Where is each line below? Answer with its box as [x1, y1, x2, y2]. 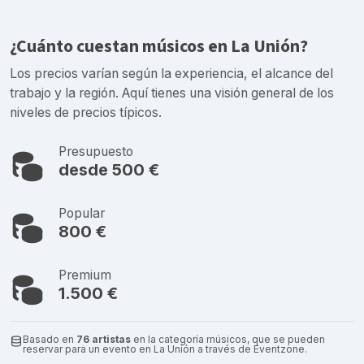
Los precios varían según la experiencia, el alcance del [10, 65, 333, 81]
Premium [58, 266, 111, 283]
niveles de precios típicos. [10, 104, 162, 120]
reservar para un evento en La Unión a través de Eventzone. [23, 342, 307, 355]
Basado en [23, 332, 76, 345]
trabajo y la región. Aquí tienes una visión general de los [10, 84, 334, 101]
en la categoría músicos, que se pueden [131, 332, 325, 345]
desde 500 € [58, 159, 159, 180]
